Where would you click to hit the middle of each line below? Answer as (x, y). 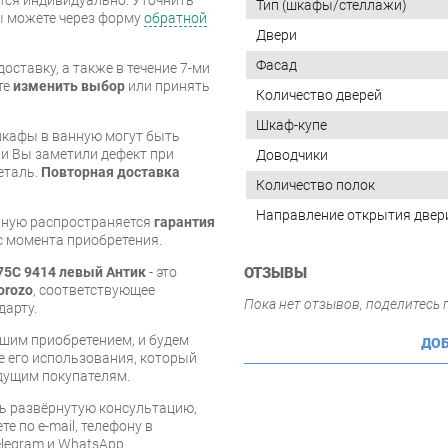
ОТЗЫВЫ (275, 272)
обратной (175, 17)
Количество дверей (319, 94)
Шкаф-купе (291, 124)
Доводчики (292, 154)
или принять (167, 85)
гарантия (184, 221)
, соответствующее (94, 289)
